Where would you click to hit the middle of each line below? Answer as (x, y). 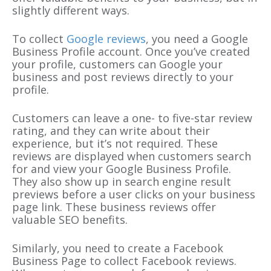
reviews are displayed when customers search (132, 156)
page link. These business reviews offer (114, 207)
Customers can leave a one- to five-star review (132, 118)
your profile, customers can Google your (117, 64)
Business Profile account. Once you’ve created (131, 52)
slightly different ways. (71, 11)
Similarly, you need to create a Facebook (118, 248)
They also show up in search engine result (122, 182)
